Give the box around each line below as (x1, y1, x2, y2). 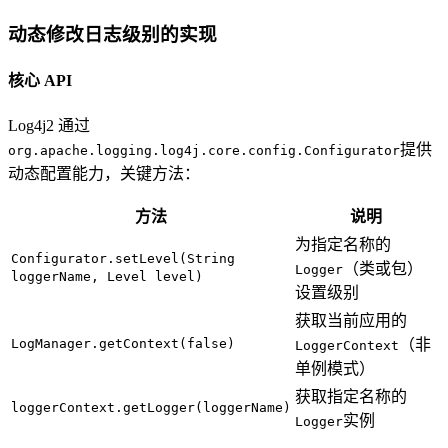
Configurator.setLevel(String (11, 251, 235, 267)
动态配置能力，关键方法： (8, 165, 200, 183)
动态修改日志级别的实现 (8, 23, 217, 45)
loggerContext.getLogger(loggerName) (11, 400, 291, 416)
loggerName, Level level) (11, 269, 203, 285)
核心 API (8, 72, 72, 90)
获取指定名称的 (295, 388, 407, 406)
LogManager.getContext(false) (11, 336, 235, 352)
